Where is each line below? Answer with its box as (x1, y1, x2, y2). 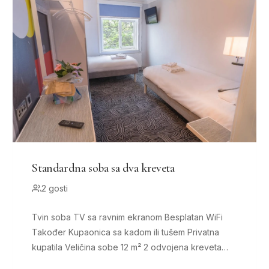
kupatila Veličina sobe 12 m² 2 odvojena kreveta (32, 242, 65, 253)
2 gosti (41, 183, 68, 194)
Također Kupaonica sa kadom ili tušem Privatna (32, 227, 69, 238)
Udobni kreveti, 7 (32, 257, 101, 268)
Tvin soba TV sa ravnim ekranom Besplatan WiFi (32, 212, 74, 223)
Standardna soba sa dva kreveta (32, 161, 175, 176)
